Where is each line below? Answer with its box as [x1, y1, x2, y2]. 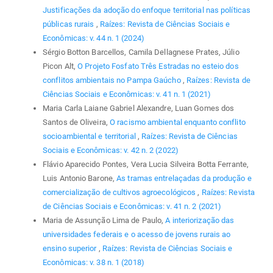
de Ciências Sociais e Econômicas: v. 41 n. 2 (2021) [43, 201, 222, 211]
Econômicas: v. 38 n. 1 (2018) [43, 257, 144, 267]
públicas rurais [43, 19, 96, 29]
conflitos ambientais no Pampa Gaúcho [43, 75, 183, 85]
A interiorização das [165, 215, 235, 225]
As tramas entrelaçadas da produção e [116, 173, 252, 183]
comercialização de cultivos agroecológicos [43, 187, 198, 197]
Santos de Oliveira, [43, 117, 110, 127]
